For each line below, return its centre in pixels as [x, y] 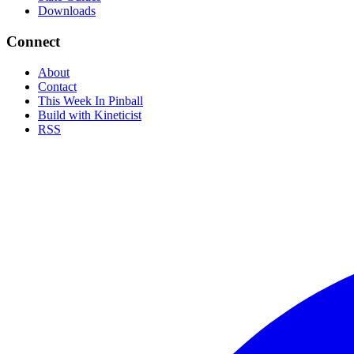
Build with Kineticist [90, 115]
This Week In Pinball [90, 100]
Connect [33, 42]
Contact [57, 86]
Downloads [67, 11]
